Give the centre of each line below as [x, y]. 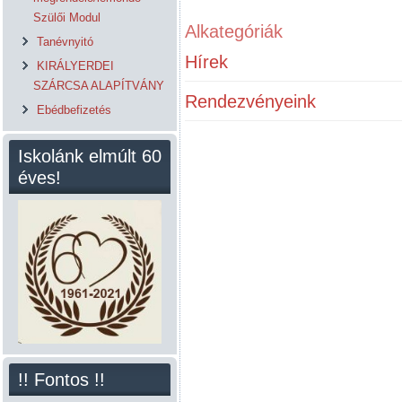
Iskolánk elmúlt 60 [90, 156]
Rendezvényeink [250, 101]
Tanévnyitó [65, 42]
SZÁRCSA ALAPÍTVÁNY [99, 86]
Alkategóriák [234, 31]
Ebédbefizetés [74, 110]
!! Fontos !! [61, 380]
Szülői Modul [67, 17]
